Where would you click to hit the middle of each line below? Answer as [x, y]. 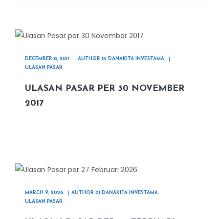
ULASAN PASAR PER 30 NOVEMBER [105, 89]
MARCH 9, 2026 [44, 193]
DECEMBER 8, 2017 [47, 59]
